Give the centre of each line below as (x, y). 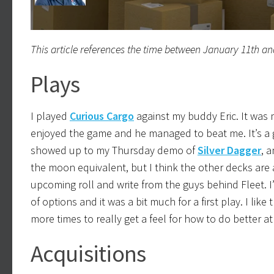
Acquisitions (88, 253)
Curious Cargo (102, 116)
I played (50, 116)
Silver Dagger (229, 150)
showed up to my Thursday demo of (114, 150)
